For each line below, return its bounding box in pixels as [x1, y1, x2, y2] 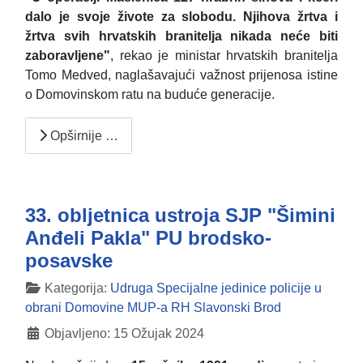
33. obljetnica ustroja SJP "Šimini [25, 204, 335, 227]
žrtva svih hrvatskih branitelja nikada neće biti [25, 29, 338, 44]
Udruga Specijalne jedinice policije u [110, 281, 322, 296]
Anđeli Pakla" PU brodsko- [25, 227, 271, 250]
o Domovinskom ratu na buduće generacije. [25, 88, 275, 102]
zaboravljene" [25, 49, 110, 63]
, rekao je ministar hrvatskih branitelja [110, 49, 338, 63]
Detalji [24, 280, 62, 295]
